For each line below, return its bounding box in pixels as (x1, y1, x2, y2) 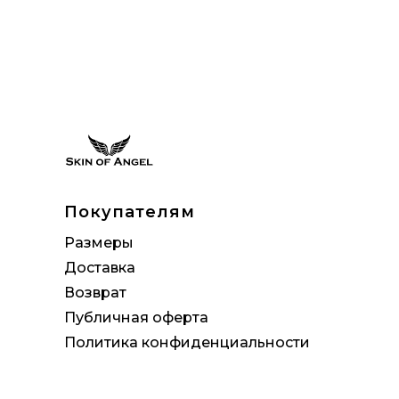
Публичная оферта (64, 309, 208, 326)
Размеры (64, 234, 134, 251)
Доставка (64, 259, 135, 276)
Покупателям (64, 202, 195, 222)
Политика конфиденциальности (64, 334, 310, 351)
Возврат (64, 284, 126, 301)
